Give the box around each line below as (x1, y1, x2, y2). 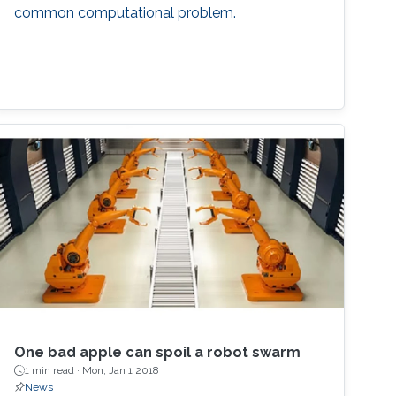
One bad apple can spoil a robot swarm (14, 344, 301, 362)
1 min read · (25, 364, 83, 377)
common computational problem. (14, 4, 237, 21)
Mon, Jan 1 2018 (82, 364, 160, 377)
